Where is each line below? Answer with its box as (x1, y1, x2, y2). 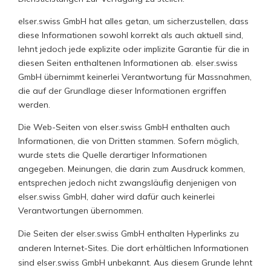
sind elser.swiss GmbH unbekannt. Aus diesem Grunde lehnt (18, 257, 252, 268)
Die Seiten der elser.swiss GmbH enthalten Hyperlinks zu (18, 228, 239, 239)
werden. (18, 99, 50, 110)
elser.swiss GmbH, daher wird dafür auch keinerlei (18, 191, 215, 202)
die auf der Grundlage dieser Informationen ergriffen (18, 85, 226, 96)
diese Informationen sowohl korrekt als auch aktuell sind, (18, 30, 243, 41)
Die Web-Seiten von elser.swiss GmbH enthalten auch (18, 122, 230, 132)
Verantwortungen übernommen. (18, 205, 143, 216)
